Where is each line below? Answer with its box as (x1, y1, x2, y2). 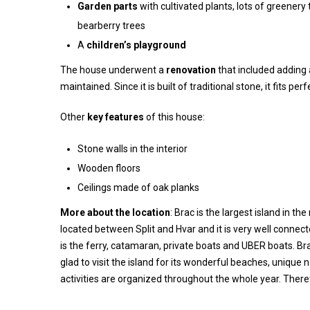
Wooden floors (77, 163, 140, 174)
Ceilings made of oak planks (77, 182, 199, 193)
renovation (166, 64, 216, 75)
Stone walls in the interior (77, 143, 188, 154)
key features (87, 111, 144, 122)
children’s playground (86, 39, 186, 51)
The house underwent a (60, 64, 166, 75)
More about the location (60, 207, 170, 218)
